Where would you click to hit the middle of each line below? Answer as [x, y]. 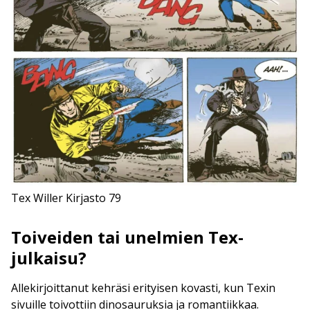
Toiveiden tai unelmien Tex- [127, 237]
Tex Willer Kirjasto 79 [66, 198]
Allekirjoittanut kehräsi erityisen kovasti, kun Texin [143, 288]
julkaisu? [49, 258]
